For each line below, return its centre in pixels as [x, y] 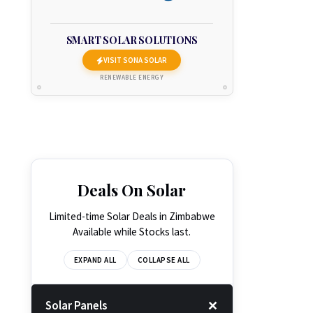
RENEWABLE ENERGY [132, 77]
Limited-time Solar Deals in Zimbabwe [132, 216]
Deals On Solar [132, 190]
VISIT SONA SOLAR [135, 60]
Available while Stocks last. [132, 232]
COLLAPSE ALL [163, 260]
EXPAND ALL [95, 260]
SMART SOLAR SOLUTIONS [132, 40]
